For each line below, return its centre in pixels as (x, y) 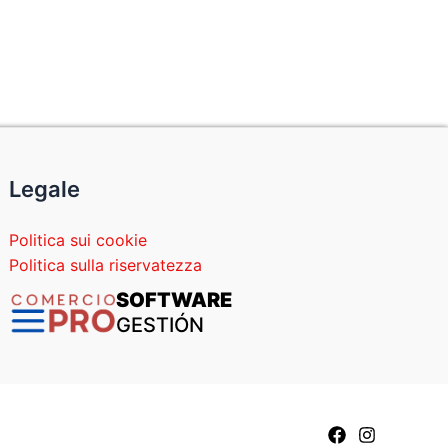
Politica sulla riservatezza (106, 265)
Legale (45, 189)
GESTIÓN (159, 325)
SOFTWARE (173, 300)
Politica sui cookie (78, 240)
